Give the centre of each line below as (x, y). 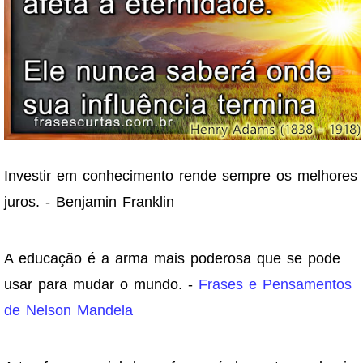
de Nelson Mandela (68, 311)
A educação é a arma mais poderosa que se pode (172, 259)
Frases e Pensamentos (275, 285)
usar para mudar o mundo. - (101, 285)
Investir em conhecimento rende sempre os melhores (181, 176)
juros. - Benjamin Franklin (89, 202)
